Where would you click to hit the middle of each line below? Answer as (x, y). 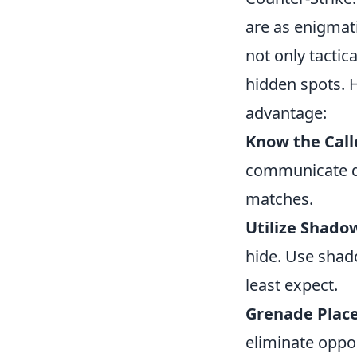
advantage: (286, 113)
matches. (279, 199)
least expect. (292, 285)
